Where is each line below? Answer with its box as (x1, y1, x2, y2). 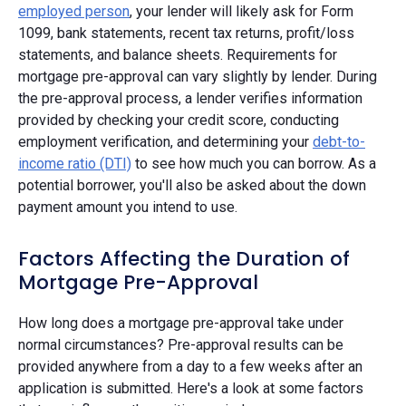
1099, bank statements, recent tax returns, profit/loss (18, 24, 354, 42)
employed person (18, 2, 130, 20)
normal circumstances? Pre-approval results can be (18, 335, 343, 353)
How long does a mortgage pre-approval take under (18, 314, 343, 332)
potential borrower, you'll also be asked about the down (18, 176, 366, 194)
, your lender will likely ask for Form (130, 2, 353, 20)
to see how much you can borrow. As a (131, 154, 376, 172)
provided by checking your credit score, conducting (18, 111, 339, 129)
